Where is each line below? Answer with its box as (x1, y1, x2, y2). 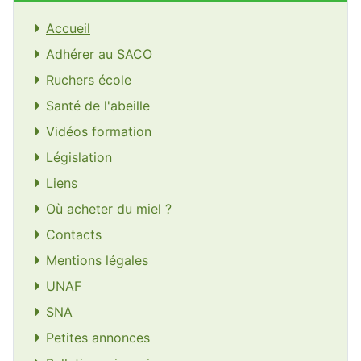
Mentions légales (46, 252, 148, 269)
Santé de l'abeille (46, 98, 150, 114)
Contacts (46, 226, 102, 243)
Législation (46, 149, 112, 166)
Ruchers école (46, 72, 131, 89)
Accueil (46, 20, 90, 37)
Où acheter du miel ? (46, 201, 172, 218)
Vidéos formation (46, 123, 151, 140)
